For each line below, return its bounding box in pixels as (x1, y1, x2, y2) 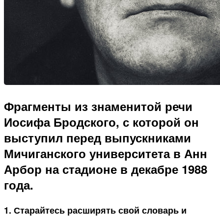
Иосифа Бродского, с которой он (4, 113, 199, 131)
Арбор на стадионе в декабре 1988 (4, 161, 207, 178)
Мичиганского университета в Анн (4, 145, 207, 162)
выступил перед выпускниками (4, 129, 191, 146)
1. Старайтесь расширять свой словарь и (4, 204, 187, 217)
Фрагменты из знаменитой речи (4, 98, 192, 115)
